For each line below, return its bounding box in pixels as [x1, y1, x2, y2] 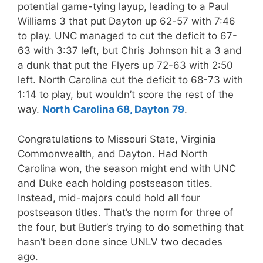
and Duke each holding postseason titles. [18, 177, 213, 189]
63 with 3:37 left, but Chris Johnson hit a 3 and [18, 45, 242, 56]
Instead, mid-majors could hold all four [18, 191, 200, 204]
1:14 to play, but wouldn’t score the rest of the [18, 89, 234, 100]
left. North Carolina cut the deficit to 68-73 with [18, 74, 243, 86]
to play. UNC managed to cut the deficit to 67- [18, 30, 237, 42]
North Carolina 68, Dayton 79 [42, 103, 184, 115]
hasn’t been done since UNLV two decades [18, 235, 222, 248]
